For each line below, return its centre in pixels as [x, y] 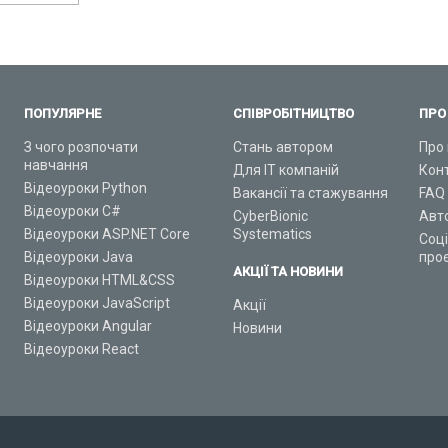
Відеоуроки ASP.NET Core [106, 234]
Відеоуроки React [81, 349]
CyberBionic [270, 216]
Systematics [272, 234]
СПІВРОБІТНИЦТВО [293, 114]
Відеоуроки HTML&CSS [99, 280]
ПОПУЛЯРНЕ [62, 114]
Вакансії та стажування [310, 193]
